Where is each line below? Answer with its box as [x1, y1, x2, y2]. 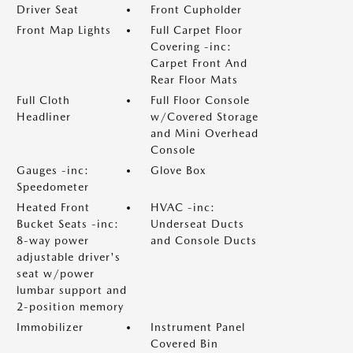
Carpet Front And [150, 57, 247, 69]
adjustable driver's [17, 251, 121, 263]
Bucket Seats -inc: [17, 217, 119, 230]
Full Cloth [17, 94, 70, 106]
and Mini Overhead [150, 127, 258, 139]
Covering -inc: [150, 40, 232, 53]
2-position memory [17, 300, 124, 313]
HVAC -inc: [150, 201, 215, 214]
